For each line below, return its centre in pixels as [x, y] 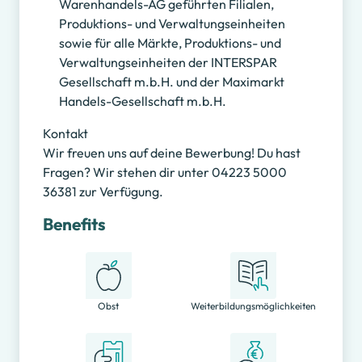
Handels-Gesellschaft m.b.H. [142, 101]
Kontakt [65, 134]
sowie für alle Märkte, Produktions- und [170, 43]
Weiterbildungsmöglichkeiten [254, 305]
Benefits [74, 224]
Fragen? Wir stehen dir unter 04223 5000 [164, 173]
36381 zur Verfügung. [103, 192]
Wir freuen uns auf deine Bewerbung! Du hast [171, 153]
